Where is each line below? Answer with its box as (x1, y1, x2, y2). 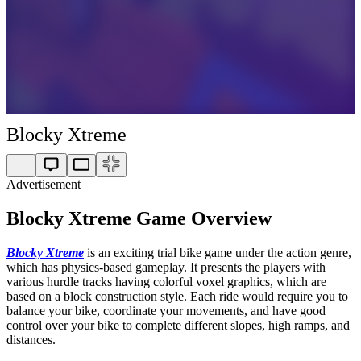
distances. (6, 332, 56, 346)
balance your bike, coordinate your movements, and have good (6, 303, 326, 317)
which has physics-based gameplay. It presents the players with (6, 259, 326, 274)
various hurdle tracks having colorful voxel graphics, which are (6, 274, 326, 288)
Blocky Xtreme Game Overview (6, 207, 272, 229)
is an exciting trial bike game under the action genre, (84, 245, 351, 259)
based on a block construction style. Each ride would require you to (6, 288, 348, 303)
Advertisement (6, 177, 81, 191)
